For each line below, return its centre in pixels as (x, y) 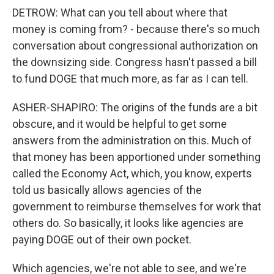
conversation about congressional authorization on (135, 46)
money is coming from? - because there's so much (136, 29)
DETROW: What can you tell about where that (120, 13)
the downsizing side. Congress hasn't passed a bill (135, 62)
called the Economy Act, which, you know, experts (132, 173)
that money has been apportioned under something (136, 157)
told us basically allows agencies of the (107, 190)
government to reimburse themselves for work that (137, 206)
